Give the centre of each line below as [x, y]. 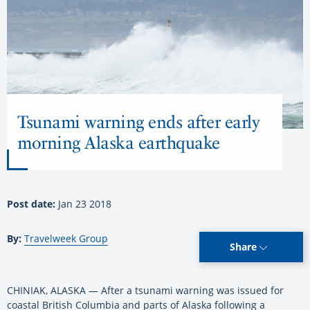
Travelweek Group [66, 239]
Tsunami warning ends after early [138, 122]
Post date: [33, 204]
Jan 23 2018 [85, 204]
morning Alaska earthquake [119, 143]
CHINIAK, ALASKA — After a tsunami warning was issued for [145, 291]
